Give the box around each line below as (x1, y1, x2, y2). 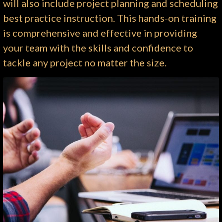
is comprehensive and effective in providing (3, 27, 198, 39)
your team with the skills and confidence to (3, 42, 194, 54)
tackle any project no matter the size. (3, 56, 167, 69)
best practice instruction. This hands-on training (3, 12, 217, 24)
